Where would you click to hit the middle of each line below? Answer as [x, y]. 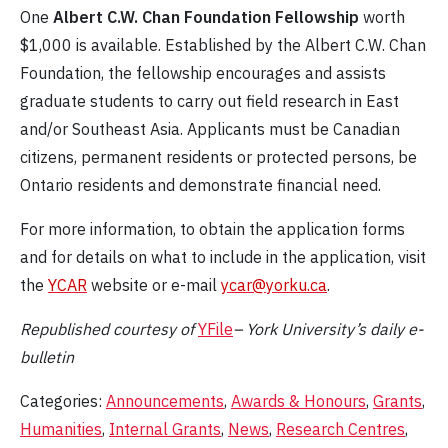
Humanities [61, 429]
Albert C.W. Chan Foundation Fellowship [206, 17]
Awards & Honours [298, 401]
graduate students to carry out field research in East [209, 101]
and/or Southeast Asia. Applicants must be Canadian [210, 129]
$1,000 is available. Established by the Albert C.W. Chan [223, 45]
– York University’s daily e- [328, 329]
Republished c [70, 329]
